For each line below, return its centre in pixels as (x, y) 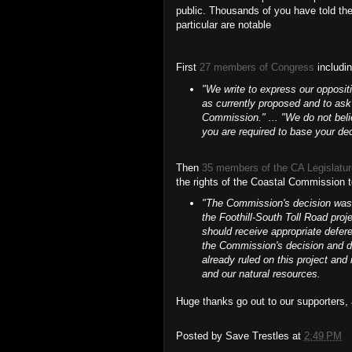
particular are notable (224, 25)
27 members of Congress (258, 67)
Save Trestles (257, 335)
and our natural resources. (261, 274)
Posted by (201, 335)
